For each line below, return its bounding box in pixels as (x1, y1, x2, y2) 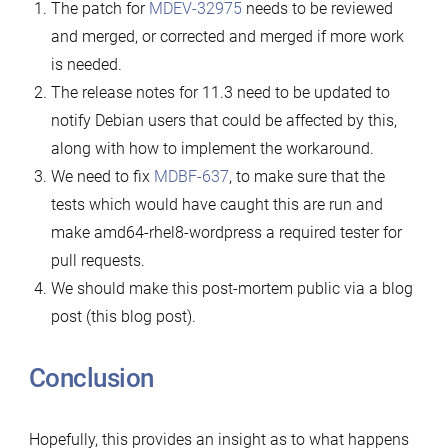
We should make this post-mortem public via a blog (50, 278, 413, 298)
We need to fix (50, 166, 154, 186)
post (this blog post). (50, 306, 196, 326)
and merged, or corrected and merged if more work (50, 26, 404, 46)
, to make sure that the (228, 166, 385, 186)
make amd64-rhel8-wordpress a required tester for (50, 222, 402, 242)
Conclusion (28, 362, 154, 393)
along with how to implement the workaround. (50, 138, 374, 158)
